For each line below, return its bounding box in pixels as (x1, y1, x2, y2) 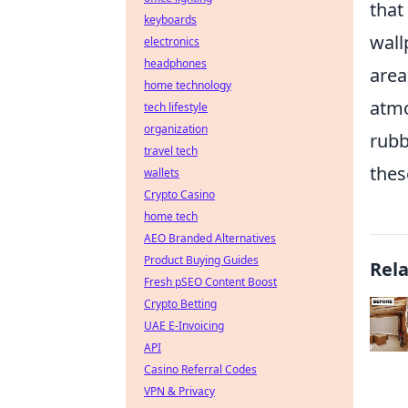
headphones (144, 56, 207, 71)
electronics (144, 34, 199, 49)
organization (144, 121, 208, 137)
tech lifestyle (144, 99, 208, 115)
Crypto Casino (144, 187, 215, 202)
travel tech (144, 143, 198, 158)
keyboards (144, 12, 197, 27)
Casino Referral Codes (144, 362, 257, 377)
